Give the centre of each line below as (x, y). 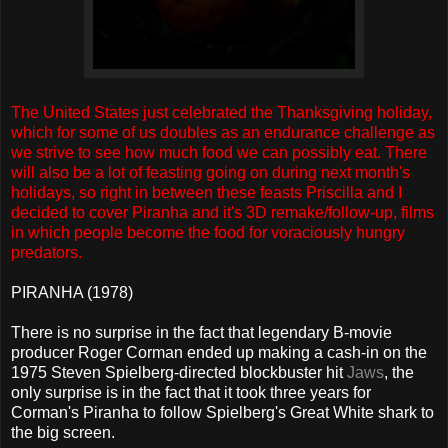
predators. (46, 252)
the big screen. (63, 432)
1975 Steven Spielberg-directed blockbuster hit (179, 372)
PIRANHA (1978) (72, 292)
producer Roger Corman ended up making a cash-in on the (219, 352)
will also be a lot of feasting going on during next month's (210, 172)
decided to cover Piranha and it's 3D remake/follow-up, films (222, 212)
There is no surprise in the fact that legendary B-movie (201, 332)
